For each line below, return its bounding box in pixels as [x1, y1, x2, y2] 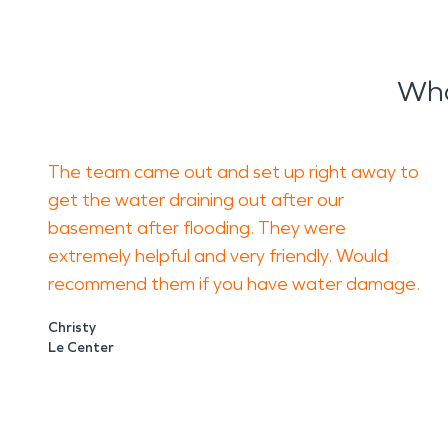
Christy [48, 319, 96, 336]
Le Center [48, 339, 114, 356]
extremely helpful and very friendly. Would [48, 245, 388, 267]
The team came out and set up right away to [48, 161, 419, 183]
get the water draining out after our [48, 189, 344, 211]
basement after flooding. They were [48, 217, 346, 239]
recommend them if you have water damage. [48, 273, 420, 295]
